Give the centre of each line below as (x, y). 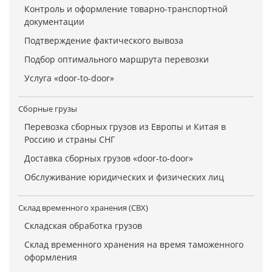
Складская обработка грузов (83, 226)
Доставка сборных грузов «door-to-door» (109, 158)
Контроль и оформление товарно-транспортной (126, 9)
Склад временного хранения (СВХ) (83, 208)
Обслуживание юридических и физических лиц (124, 177)
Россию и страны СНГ (70, 140)
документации (54, 22)
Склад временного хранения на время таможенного (134, 245)
